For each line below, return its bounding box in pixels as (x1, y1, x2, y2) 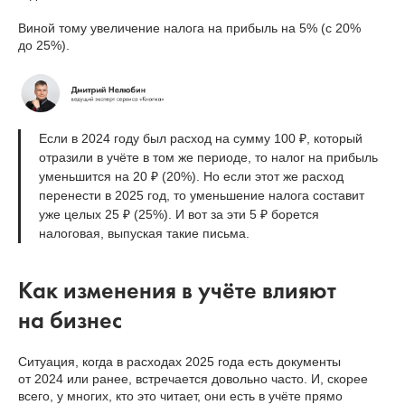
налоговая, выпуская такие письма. (39, 226, 250, 241)
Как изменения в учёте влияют (18, 275, 336, 306)
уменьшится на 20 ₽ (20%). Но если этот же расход (39, 169, 344, 184)
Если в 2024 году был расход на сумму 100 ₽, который (39, 131, 363, 146)
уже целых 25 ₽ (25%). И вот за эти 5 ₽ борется (39, 207, 319, 222)
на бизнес (18, 305, 122, 336)
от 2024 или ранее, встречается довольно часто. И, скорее (18, 372, 368, 387)
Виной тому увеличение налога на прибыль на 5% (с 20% (18, 20, 361, 35)
